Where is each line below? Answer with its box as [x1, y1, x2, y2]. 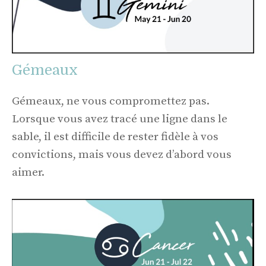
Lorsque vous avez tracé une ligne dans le [12, 112, 227, 126]
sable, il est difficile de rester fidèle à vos [12, 130, 218, 144]
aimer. [12, 166, 45, 179]
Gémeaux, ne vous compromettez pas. [12, 94, 210, 108]
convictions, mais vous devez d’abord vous [12, 148, 232, 161]
